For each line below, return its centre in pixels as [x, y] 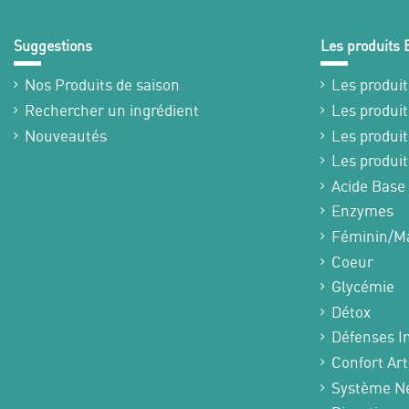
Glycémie [363, 287]
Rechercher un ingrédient [112, 110]
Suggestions [53, 46]
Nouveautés [66, 135]
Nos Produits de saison [102, 85]
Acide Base [368, 185]
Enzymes [362, 211]
